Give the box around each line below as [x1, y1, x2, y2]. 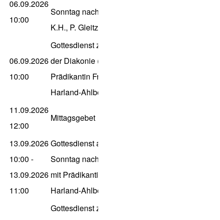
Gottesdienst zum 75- [51, 202, 124, 214]
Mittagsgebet [51, 112, 95, 124]
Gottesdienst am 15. [51, 137, 120, 149]
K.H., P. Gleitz [51, 22, 98, 33]
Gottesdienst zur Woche [51, 39, 134, 51]
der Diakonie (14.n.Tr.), [51, 55, 130, 67]
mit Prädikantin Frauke [51, 169, 129, 181]
